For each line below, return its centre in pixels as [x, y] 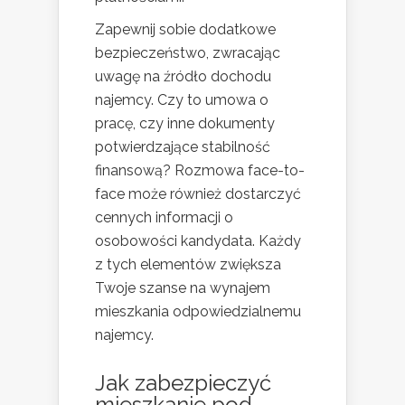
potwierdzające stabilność [183, 147]
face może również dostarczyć [198, 194]
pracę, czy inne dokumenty [185, 124]
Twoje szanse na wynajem [183, 288]
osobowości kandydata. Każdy [198, 241]
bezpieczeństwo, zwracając [188, 53]
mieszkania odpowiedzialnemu [198, 312]
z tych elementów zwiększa [188, 265]
